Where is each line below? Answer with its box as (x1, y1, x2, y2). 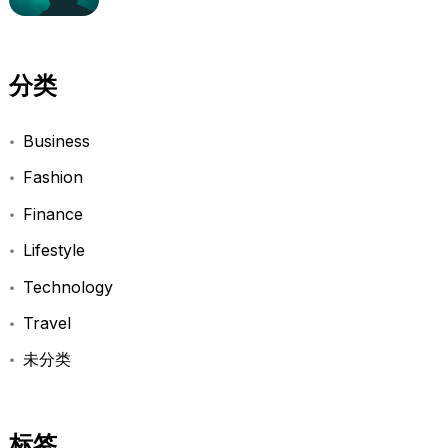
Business (22, 131, 90, 152)
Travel (22, 312, 71, 333)
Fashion (22, 167, 83, 188)
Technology (22, 276, 113, 297)
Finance (22, 203, 83, 224)
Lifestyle (22, 240, 85, 261)
